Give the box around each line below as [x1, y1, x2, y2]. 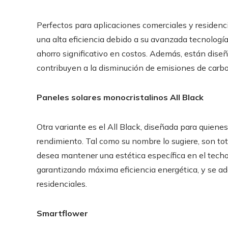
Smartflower [37, 208, 88, 218]
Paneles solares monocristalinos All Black [37, 92, 204, 102]
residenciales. [37, 178, 87, 189]
